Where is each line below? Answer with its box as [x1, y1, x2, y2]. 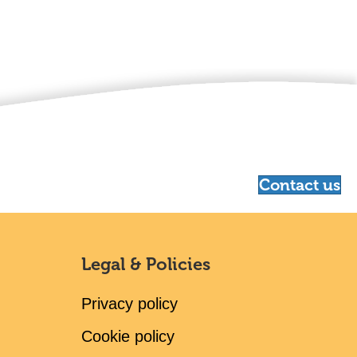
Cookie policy [81, 328, 175, 345]
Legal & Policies [81, 254, 210, 274]
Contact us [259, 176, 341, 194]
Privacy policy [81, 295, 178, 312]
